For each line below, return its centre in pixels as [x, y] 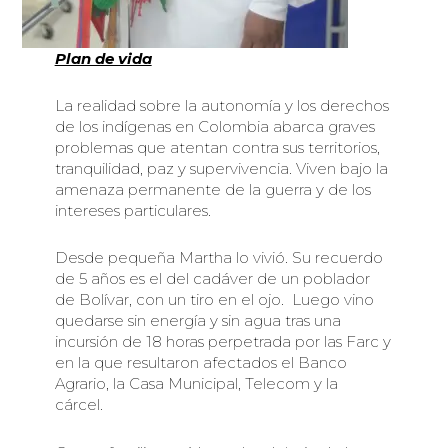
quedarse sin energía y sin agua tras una [197, 321]
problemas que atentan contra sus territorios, [217, 148]
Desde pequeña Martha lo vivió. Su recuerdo [218, 258]
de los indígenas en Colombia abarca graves [214, 127]
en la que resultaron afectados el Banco [200, 363]
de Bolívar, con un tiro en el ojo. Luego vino [214, 300]
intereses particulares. [132, 211]
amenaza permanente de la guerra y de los [212, 190]
